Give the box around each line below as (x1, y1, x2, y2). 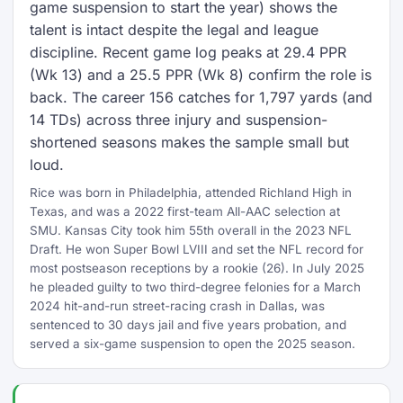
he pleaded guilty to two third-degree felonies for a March (30, 280, 361, 294)
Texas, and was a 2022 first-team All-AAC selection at (30, 204, 340, 219)
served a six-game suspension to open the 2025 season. (30, 336, 355, 351)
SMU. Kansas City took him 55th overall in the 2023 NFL (30, 223, 352, 237)
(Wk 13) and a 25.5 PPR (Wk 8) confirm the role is (30, 66, 372, 84)
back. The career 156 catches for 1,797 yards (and (30, 88, 372, 106)
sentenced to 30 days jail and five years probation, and (30, 318, 346, 332)
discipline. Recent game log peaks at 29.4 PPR (30, 43, 346, 61)
